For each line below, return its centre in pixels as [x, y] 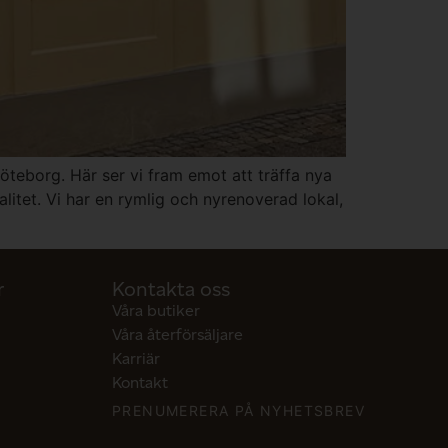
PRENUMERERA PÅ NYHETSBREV [238, 411]
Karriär [136, 359]
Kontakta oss [171, 289]
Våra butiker [156, 311]
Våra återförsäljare [177, 335]
